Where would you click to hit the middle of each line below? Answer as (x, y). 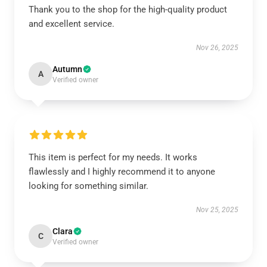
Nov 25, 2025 (217, 210)
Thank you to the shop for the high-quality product (128, 10)
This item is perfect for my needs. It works (113, 157)
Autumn (67, 69)
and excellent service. (72, 24)
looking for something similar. (89, 186)
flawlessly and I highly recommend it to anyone (122, 172)
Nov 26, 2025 (217, 48)
